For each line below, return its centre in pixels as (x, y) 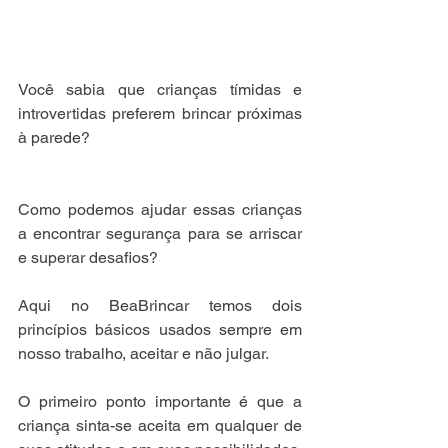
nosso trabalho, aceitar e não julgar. (143, 353)
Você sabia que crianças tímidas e (160, 89)
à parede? (54, 137)
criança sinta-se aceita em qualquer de (160, 425)
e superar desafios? (88, 257)
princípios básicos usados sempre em (160, 329)
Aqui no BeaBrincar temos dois (160, 305)
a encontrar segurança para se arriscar (160, 233)
